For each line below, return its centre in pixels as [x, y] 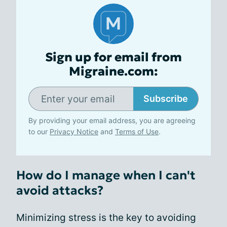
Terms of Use [137, 131]
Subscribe [166, 99]
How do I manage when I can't [106, 175]
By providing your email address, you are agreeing [112, 120]
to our [39, 131]
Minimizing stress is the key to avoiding [106, 218]
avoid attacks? [60, 191]
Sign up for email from [113, 57]
